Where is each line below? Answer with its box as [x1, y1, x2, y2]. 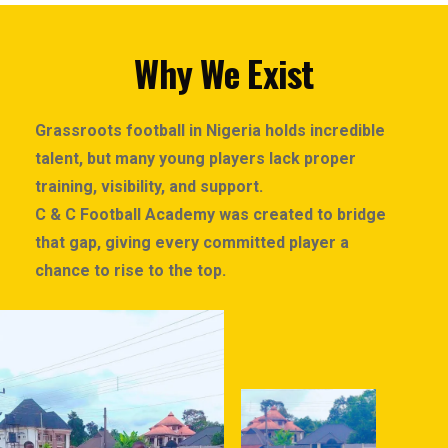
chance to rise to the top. [35, 260, 226, 280]
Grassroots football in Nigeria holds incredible [35, 120, 385, 140]
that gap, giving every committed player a [35, 232, 349, 252]
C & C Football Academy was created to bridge [35, 204, 386, 224]
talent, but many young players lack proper [35, 148, 356, 168]
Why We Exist [134, 45, 314, 99]
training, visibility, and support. [35, 176, 263, 196]
